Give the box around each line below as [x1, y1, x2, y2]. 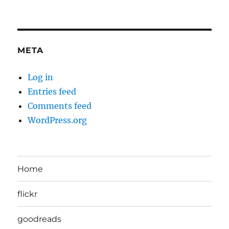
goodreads [17, 214, 62, 224]
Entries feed [28, 86, 77, 97]
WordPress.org [28, 115, 87, 126]
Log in [28, 72, 54, 83]
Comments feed [28, 101, 92, 111]
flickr [17, 189, 38, 199]
